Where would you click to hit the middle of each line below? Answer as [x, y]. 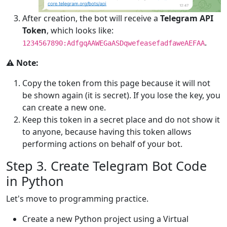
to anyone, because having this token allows [107, 131]
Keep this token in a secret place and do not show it [121, 119]
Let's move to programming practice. [77, 198]
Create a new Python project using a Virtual [105, 219]
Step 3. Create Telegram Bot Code [106, 165]
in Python [35, 181]
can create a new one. [64, 107]
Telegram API [187, 18]
